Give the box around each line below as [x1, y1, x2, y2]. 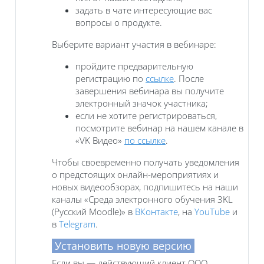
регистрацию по [75, 72, 146, 84]
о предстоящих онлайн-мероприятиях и [52, 168, 219, 180]
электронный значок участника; [75, 97, 208, 109]
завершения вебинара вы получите [75, 84, 224, 97]
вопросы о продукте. [75, 16, 162, 28]
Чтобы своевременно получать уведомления [52, 156, 239, 168]
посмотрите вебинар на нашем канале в [75, 121, 243, 134]
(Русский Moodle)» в [52, 205, 135, 217]
